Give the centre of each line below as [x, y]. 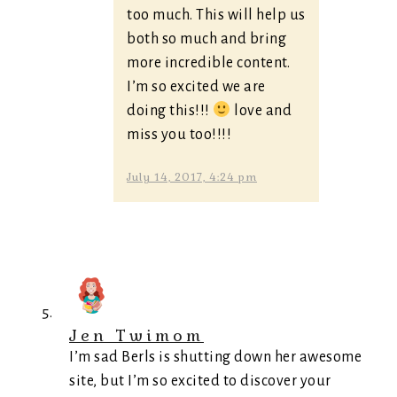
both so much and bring [206, 39]
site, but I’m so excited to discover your [200, 381]
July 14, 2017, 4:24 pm [192, 177]
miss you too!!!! [179, 135]
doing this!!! [170, 111]
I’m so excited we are [196, 87]
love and [261, 111]
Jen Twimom [136, 335]
